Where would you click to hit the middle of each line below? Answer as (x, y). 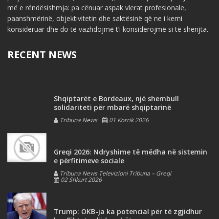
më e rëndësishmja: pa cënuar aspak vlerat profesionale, (97, 7)
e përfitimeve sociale (89, 160)
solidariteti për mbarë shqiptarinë (112, 107)
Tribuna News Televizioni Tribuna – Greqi (115, 173)
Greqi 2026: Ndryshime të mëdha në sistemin (131, 152)
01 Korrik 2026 (128, 120)
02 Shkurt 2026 (80, 179)
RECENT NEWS (42, 54)
